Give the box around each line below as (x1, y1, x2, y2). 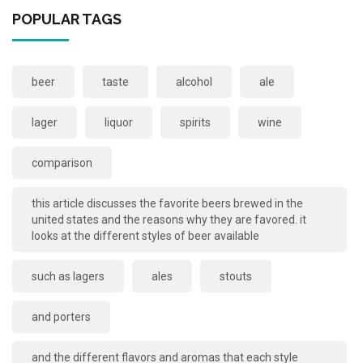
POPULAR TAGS (12, 11, 122, 28)
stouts (220, 270, 252, 284)
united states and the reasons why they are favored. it (32, 213, 306, 227)
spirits (180, 116, 211, 130)
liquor (105, 116, 133, 130)
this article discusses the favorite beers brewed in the (32, 197, 303, 211)
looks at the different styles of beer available (32, 229, 259, 243)
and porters (32, 310, 91, 324)
